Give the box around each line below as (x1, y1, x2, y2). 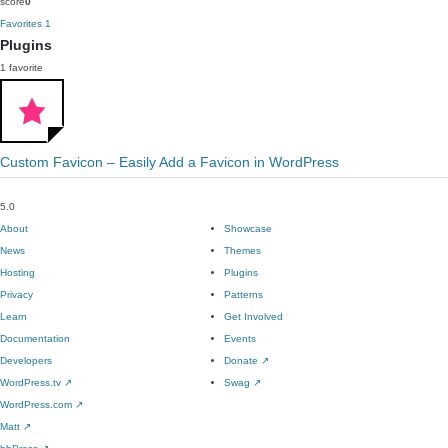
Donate (224, 355, 261, 366)
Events (224, 333, 256, 344)
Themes (224, 245, 261, 256)
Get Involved (224, 311, 283, 322)
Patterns (224, 289, 263, 300)
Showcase (224, 223, 272, 234)
